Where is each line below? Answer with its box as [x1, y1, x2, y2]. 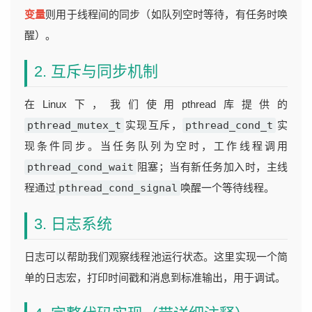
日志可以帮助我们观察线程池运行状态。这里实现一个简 [24, 251, 288, 263]
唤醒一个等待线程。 [180, 182, 274, 194]
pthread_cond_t [185, 119, 274, 132]
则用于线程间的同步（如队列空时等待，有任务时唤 [45, 8, 288, 20]
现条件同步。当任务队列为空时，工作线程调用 [24, 140, 288, 152]
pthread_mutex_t [27, 119, 121, 132]
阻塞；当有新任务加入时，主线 [136, 161, 288, 173]
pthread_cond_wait [27, 161, 134, 173]
